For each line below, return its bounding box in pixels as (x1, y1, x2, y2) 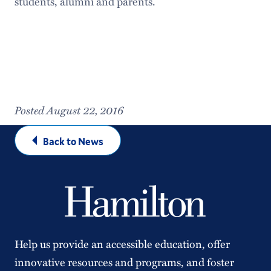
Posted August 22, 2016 (14, 102, 123, 118)
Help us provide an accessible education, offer (14, 236, 230, 252)
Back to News (42, 135, 103, 148)
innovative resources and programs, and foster (14, 254, 234, 270)
